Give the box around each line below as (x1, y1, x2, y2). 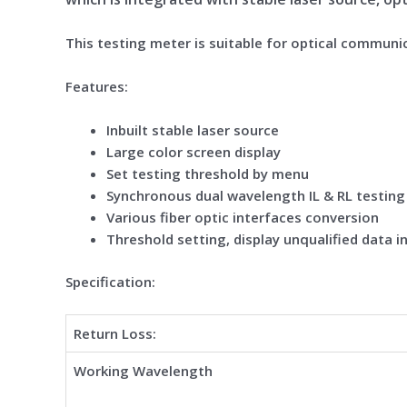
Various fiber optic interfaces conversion (106, 208, 379, 226)
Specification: (65, 272, 155, 291)
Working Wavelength (74, 361, 213, 380)
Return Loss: (74, 323, 156, 342)
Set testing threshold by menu (106, 164, 309, 183)
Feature (65, 77, 117, 95)
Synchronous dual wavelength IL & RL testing (106, 186, 405, 204)
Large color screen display (106, 143, 281, 161)
